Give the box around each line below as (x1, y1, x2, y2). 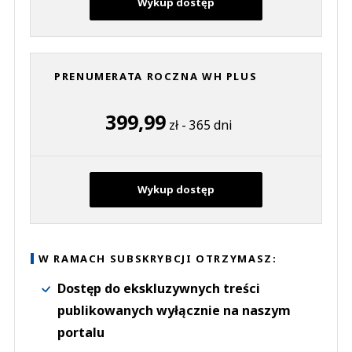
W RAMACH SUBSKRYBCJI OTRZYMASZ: (38, 251, 277, 266)
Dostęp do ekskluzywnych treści (57, 279, 260, 297)
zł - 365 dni (165, 115, 232, 134)
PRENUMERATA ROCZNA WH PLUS (54, 68, 258, 83)
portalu (57, 323, 104, 341)
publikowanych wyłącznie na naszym (57, 301, 291, 319)
